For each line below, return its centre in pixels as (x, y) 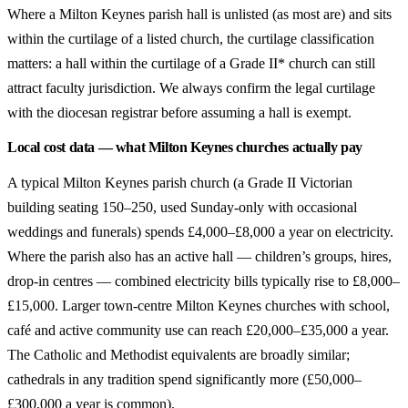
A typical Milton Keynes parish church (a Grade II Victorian (180, 183)
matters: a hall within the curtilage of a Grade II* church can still (191, 63)
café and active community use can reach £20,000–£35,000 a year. (198, 330)
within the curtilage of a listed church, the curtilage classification (191, 39)
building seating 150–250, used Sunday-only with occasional (182, 207)
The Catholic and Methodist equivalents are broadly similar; (178, 355)
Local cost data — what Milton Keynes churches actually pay (185, 147)
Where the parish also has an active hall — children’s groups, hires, (199, 256)
